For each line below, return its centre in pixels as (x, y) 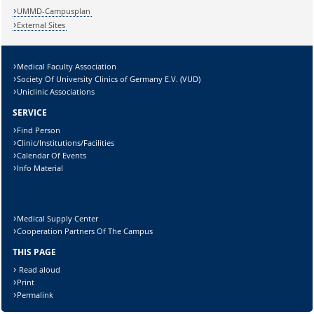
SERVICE (29, 113)
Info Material (40, 168)
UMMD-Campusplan (54, 11)
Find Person (39, 130)
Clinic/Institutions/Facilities (66, 143)
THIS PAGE (34, 252)
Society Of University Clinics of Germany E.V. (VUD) (109, 79)
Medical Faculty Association (67, 67)
